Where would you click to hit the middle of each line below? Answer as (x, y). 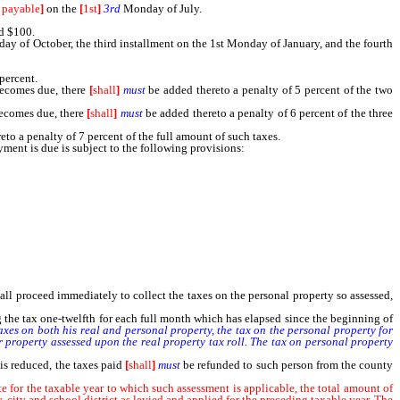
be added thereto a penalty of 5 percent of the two (269, 90)
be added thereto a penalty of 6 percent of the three (268, 113)
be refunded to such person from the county (287, 365)
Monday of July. (161, 8)
